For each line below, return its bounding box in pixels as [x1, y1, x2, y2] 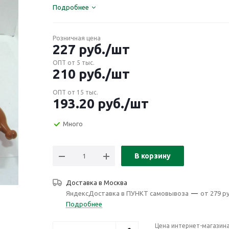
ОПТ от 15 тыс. [53, 89, 98, 96]
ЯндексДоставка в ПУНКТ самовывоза [66, 190, 189, 197]
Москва [104, 179, 127, 186]
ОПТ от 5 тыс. [53, 59, 95, 66]
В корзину [134, 152, 171, 160]
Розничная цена [53, 35, 101, 41]
